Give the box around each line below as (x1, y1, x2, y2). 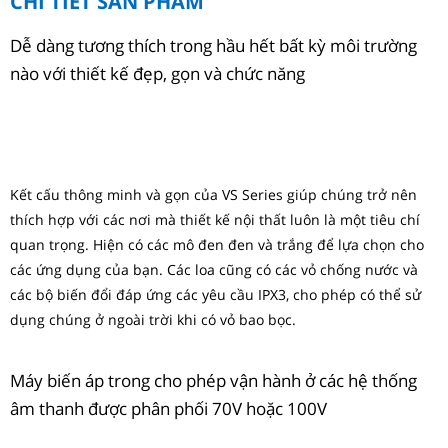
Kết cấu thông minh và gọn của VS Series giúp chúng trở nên (10, 185, 417, 204)
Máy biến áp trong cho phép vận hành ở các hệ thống (10, 369, 417, 392)
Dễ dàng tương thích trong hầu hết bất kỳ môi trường (10, 34, 417, 57)
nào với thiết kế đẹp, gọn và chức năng (10, 62, 305, 85)
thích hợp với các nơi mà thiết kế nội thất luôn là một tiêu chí (10, 210, 420, 229)
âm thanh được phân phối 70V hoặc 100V (10, 397, 327, 420)
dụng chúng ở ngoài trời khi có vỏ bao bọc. (10, 310, 296, 329)
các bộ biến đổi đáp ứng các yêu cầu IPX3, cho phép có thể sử (10, 285, 421, 304)
